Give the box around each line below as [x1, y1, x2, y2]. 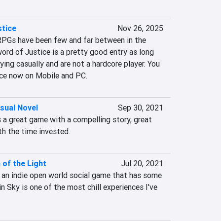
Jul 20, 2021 [121, 158, 163, 168]
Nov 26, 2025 [117, 23, 163, 33]
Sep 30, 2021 [117, 103, 163, 112]
